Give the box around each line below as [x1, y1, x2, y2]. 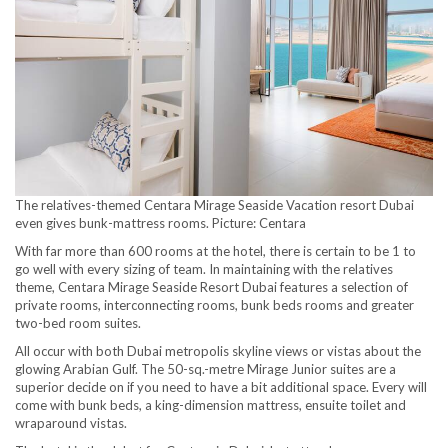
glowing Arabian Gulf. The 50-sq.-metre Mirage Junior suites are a [15, 360, 396, 377]
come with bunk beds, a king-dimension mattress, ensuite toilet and [15, 396, 406, 413]
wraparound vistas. [15, 414, 127, 431]
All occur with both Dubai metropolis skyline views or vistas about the [15, 342, 421, 359]
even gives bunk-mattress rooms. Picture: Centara [15, 214, 306, 231]
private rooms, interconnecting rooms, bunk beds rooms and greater [15, 296, 414, 313]
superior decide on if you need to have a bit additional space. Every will [15, 378, 427, 395]
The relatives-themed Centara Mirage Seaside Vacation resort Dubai [15, 196, 414, 213]
